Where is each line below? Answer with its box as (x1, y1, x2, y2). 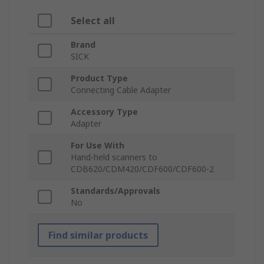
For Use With (71, 140, 124, 151)
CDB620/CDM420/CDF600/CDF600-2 (71, 163, 214, 175)
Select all (71, 14, 115, 28)
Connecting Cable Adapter (71, 84, 171, 96)
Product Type (71, 72, 128, 84)
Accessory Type (71, 106, 138, 118)
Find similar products (48, 229, 148, 242)
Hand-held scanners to (71, 151, 157, 163)
